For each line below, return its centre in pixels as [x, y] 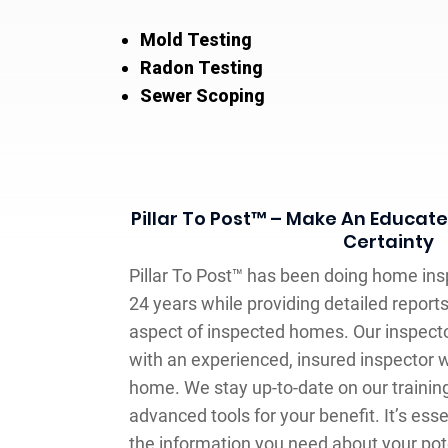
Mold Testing [195, 39]
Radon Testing [201, 67]
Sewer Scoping [202, 95]
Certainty [388, 241]
